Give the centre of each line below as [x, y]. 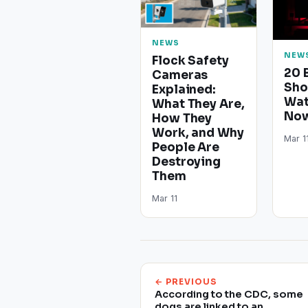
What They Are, [198, 104]
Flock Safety [190, 60]
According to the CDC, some [229, 294]
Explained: [184, 89]
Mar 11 [165, 198]
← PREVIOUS [186, 281]
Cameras [180, 75]
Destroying [187, 162]
